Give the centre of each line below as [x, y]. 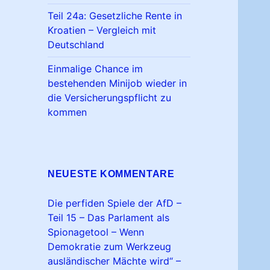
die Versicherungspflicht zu [110, 98]
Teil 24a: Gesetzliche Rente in [115, 16]
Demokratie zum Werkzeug [110, 247]
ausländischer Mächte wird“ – [115, 261]
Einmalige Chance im [96, 69]
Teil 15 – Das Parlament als [109, 218]
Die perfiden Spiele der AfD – [115, 203]
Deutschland [76, 45]
